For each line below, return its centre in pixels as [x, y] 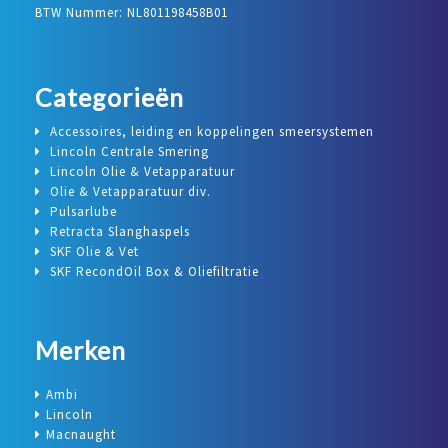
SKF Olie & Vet [94, 252]
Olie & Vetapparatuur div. [130, 192]
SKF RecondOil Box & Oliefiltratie [154, 272]
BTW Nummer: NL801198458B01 [131, 12]
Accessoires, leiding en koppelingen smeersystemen [212, 132]
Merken [80, 350]
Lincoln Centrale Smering [129, 152]
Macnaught [81, 434]
